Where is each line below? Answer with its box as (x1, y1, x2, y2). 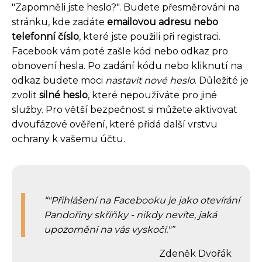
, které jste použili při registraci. (79, 31, 220, 43)
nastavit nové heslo (105, 75, 195, 87)
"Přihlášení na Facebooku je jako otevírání (47, 195, 240, 206)
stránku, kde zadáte (12, 16, 107, 28)
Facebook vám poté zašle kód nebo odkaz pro (12, 46, 228, 57)
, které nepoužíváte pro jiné (88, 89, 217, 101)
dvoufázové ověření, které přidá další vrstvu (12, 119, 218, 130)
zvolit (12, 89, 39, 101)
